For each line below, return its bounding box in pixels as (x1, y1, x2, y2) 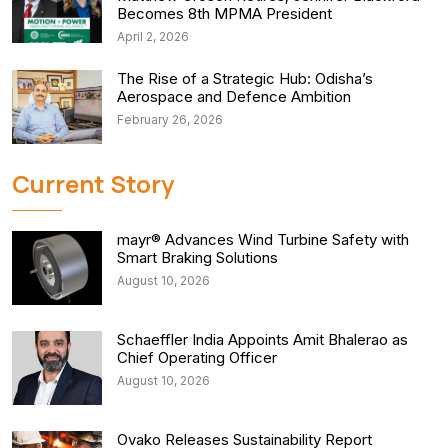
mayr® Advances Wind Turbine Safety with (117, 229, 409, 249)
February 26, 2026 (117, 111, 223, 127)
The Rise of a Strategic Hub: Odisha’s (117, 68, 373, 88)
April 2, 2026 (117, 28, 189, 44)
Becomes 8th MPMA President (117, 3, 332, 23)
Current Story (12, 166, 174, 200)
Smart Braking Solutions (117, 247, 282, 267)
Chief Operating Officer (117, 347, 277, 367)
